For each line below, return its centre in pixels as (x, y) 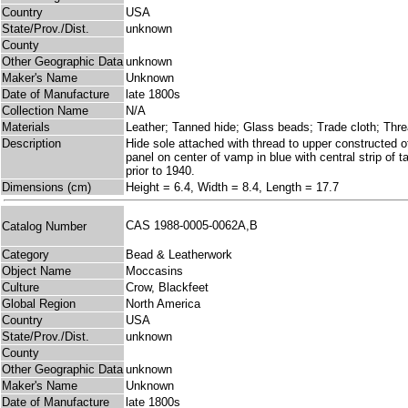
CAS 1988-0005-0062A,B (195, 226)
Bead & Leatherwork (179, 255)
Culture (20, 288)
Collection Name (45, 111)
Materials (26, 127)
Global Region (39, 304)
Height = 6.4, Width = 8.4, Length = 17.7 (232, 188)
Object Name (36, 271)
